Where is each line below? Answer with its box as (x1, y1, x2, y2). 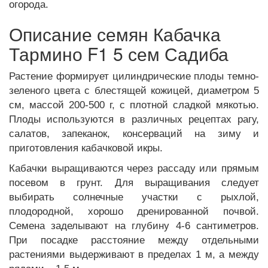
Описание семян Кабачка (9, 20, 221, 47)
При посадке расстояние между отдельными (9, 234, 259, 246)
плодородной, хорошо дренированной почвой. (9, 205, 259, 217)
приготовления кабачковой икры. (9, 142, 163, 154)
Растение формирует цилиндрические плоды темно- (9, 70, 259, 82)
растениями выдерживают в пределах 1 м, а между (9, 248, 259, 260)
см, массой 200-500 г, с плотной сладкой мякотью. (9, 99, 259, 111)
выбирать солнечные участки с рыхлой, (9, 191, 259, 203)
